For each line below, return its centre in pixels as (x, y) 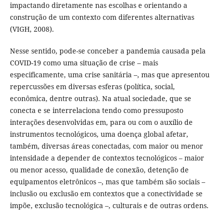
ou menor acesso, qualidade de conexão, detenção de (99, 170)
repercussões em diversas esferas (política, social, (92, 87)
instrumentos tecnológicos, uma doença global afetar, (99, 134)
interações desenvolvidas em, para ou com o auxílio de (101, 122)
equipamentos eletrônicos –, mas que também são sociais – (107, 182)
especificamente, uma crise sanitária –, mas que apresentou (110, 75)
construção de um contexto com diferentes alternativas (102, 17)
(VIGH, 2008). (32, 29)
